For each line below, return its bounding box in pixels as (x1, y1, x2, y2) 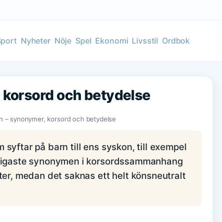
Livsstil (132, 36, 159, 46)
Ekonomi (95, 36, 128, 46)
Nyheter (20, 36, 51, 46)
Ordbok (162, 36, 190, 46)
